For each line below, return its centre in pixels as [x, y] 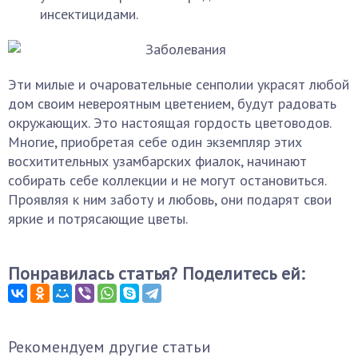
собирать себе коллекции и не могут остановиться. [167, 180]
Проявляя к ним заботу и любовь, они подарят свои [170, 199]
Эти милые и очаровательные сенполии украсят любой [179, 84]
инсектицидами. [89, 14]
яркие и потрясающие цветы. [98, 219]
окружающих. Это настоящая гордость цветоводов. [169, 123]
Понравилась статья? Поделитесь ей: [156, 273]
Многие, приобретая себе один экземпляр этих [155, 142]
